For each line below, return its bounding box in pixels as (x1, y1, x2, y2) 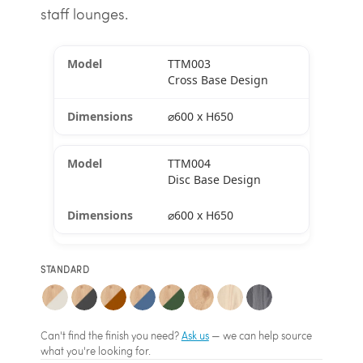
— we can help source (208, 329, 312, 343)
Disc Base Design (167, 172, 261, 188)
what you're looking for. (40, 344, 151, 358)
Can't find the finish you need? (40, 329, 181, 343)
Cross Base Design (167, 72, 268, 88)
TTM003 (167, 56, 211, 72)
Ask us (181, 329, 209, 343)
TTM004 (167, 156, 211, 172)
